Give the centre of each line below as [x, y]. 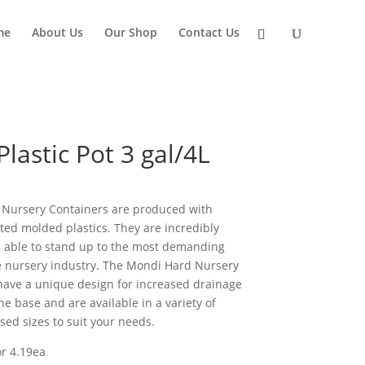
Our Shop [131, 32]
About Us [57, 32]
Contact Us [209, 32]
